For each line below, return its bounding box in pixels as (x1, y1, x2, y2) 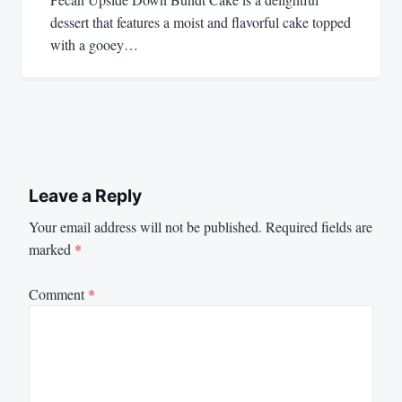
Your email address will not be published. (29, 216, 262, 236)
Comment (29, 284, 88, 304)
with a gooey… (50, 35, 138, 54)
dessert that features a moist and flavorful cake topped (50, 13, 351, 31)
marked (29, 239, 74, 258)
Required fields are (266, 216, 372, 236)
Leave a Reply (29, 185, 142, 206)
